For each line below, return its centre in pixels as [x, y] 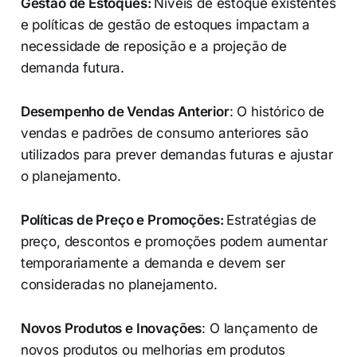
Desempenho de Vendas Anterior [125, 112]
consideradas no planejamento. [119, 285]
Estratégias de [271, 220]
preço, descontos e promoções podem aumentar [174, 242]
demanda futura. [73, 68]
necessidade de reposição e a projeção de [153, 47]
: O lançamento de [260, 329]
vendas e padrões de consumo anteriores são [164, 133]
